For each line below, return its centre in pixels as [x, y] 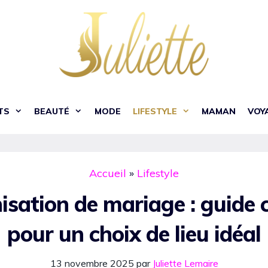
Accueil [108, 173]
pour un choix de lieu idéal [134, 234]
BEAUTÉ [52, 112]
